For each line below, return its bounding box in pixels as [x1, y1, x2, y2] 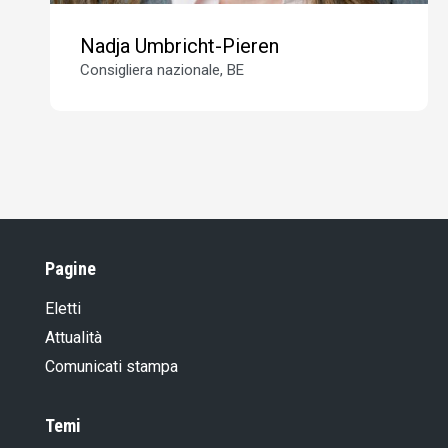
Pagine [45, 257, 96, 279]
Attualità [45, 327, 102, 347]
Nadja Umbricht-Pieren [80, 33, 279, 58]
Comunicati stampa [45, 356, 178, 376]
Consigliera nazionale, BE [80, 60, 244, 79]
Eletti [45, 298, 81, 318]
